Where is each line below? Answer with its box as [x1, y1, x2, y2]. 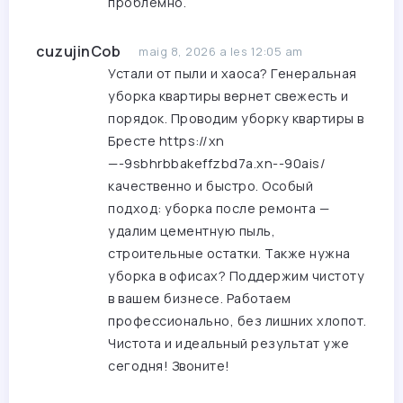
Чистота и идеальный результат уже [108, 335, 350, 353]
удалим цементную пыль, [108, 222, 275, 240]
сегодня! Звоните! [108, 357, 230, 375]
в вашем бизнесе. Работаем [108, 290, 291, 308]
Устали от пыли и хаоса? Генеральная [108, 65, 357, 83]
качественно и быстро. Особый [108, 177, 313, 195]
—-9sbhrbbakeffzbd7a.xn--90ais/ [108, 155, 326, 173]
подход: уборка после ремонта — [108, 200, 329, 218]
